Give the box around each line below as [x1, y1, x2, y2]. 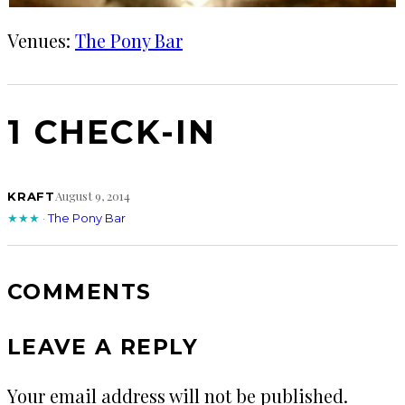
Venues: [7, 28, 75, 53]
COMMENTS [7, 278, 152, 306]
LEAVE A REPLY [7, 333, 199, 360]
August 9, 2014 [55, 188, 131, 204]
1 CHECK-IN [7, 112, 217, 153]
